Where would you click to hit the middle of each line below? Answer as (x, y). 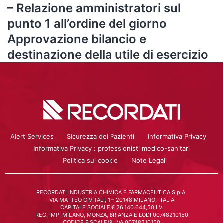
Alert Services (32, 136)
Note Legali (149, 160)
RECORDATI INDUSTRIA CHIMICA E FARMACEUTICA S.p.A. (111, 192)
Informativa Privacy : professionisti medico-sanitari (111, 148)
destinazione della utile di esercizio (108, 55)
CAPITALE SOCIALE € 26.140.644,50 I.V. (111, 207)
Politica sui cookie (91, 160)
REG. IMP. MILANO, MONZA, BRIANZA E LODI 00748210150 (111, 214)
